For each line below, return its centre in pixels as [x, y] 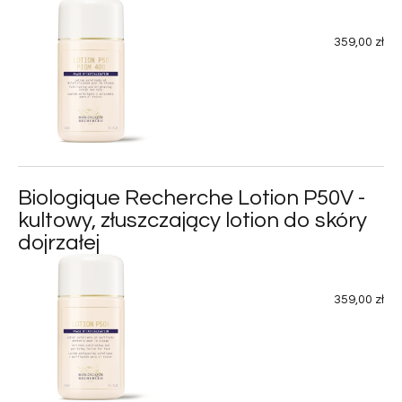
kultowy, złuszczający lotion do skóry [192, 220]
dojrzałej [59, 243]
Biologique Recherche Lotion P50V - [192, 198]
